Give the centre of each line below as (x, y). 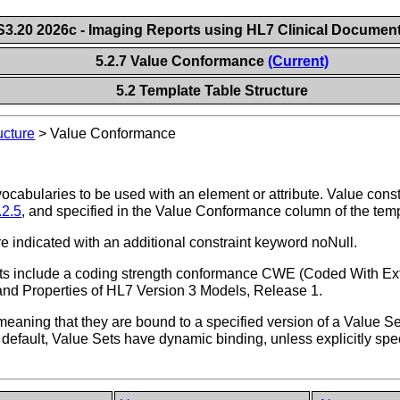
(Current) (298, 61)
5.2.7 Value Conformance (181, 61)
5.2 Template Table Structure (212, 91)
